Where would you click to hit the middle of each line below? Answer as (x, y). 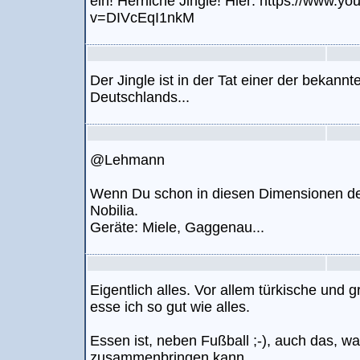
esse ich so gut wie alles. (170, 307)
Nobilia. (114, 211)
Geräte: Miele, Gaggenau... (177, 227)
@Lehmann (127, 160)
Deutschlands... (140, 97)
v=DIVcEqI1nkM (142, 18)
